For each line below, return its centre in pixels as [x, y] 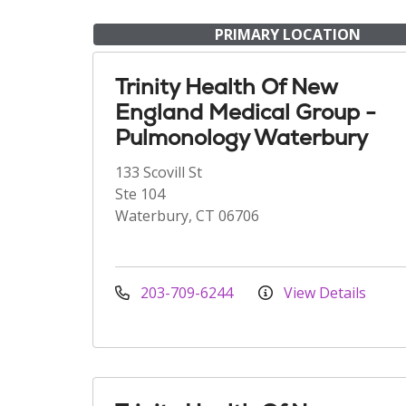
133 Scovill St [159, 172]
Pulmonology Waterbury [242, 137]
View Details [323, 293]
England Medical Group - [246, 112]
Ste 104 [140, 194]
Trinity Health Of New [226, 87]
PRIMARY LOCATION [287, 34]
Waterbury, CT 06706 [187, 216]
